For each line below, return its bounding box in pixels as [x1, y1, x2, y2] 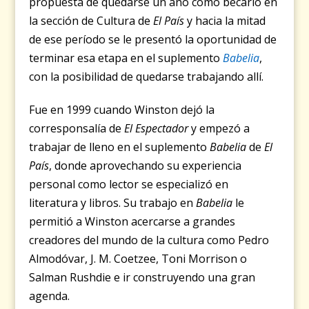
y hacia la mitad [184, 12, 266, 28]
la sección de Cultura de [29, 12, 154, 28]
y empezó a [188, 120, 250, 136]
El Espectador [124, 120, 189, 136]
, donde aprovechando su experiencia [49, 157, 242, 173]
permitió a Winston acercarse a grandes [29, 213, 236, 229]
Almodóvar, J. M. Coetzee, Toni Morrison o [29, 250, 248, 266]
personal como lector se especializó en [29, 176, 229, 192]
